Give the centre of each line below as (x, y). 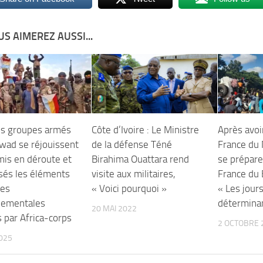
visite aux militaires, (134, 173)
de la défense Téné (132, 144)
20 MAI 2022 (114, 208)
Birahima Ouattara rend (141, 159)
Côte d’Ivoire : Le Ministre (146, 129)
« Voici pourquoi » (129, 188)
